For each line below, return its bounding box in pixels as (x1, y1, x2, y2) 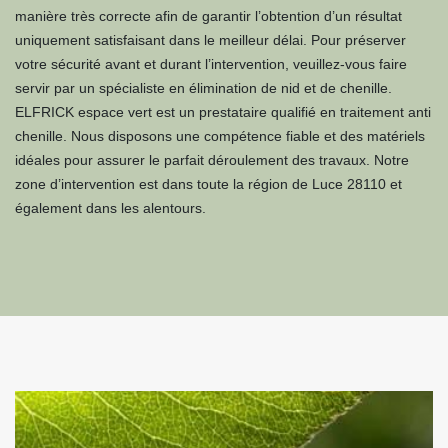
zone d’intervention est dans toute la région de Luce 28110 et (15, 176, 402, 192)
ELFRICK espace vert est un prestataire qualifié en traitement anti (15, 104, 431, 120)
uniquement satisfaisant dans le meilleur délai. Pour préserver (15, 32, 406, 48)
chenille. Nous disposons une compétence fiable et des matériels (15, 128, 425, 144)
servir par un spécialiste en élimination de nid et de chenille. (15, 80, 392, 96)
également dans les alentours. (15, 200, 206, 216)
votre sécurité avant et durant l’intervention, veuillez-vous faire (15, 56, 407, 72)
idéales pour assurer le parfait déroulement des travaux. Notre (15, 152, 409, 168)
